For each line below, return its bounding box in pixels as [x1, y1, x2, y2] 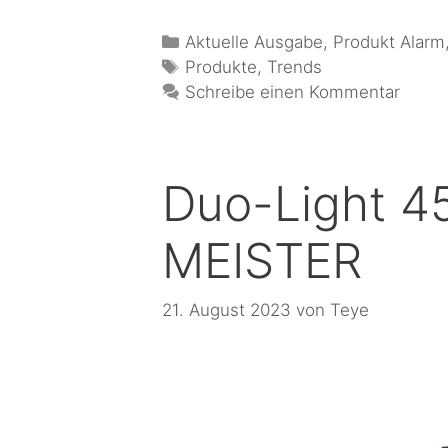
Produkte [185, 57, 258, 78]
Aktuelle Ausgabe [185, 32, 324, 53]
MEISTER [162, 231, 362, 291]
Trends [267, 57, 323, 78]
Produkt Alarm [333, 32, 446, 53]
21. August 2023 [162, 299, 291, 320]
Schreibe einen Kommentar [185, 82, 401, 103]
